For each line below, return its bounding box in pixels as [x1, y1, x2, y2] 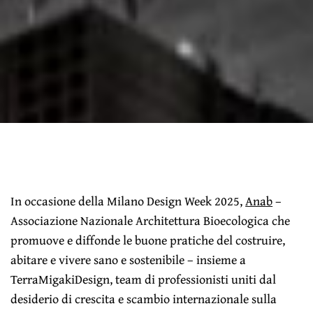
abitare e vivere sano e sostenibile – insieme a [10, 249, 247, 269]
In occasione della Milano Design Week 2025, [10, 191, 246, 210]
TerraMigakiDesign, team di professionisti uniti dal [10, 269, 277, 289]
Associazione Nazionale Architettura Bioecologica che [10, 210, 291, 230]
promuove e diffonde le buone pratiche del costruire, [10, 230, 286, 249]
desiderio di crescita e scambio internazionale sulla [10, 289, 277, 308]
